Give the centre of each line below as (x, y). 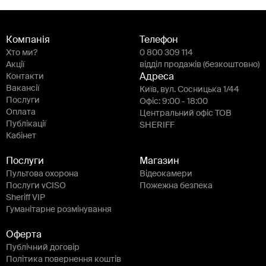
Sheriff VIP (26, 197)
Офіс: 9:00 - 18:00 (174, 101)
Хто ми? (22, 53)
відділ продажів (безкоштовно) (199, 64)
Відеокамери (166, 174)
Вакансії (23, 88)
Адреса (157, 77)
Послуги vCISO (36, 186)
